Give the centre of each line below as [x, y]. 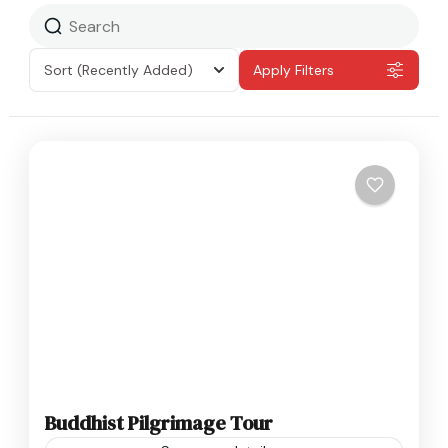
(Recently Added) [135, 70]
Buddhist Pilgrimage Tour [159, 423]
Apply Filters [293, 70]
